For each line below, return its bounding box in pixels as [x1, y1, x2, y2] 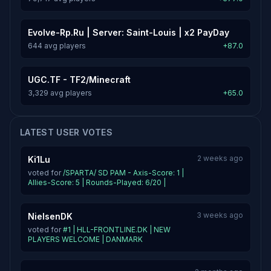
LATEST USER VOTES [20, 127, 113, 137]
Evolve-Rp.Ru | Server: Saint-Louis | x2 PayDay [28, 27, 229, 38]
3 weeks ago [197, 211, 243, 220]
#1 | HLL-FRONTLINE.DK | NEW [63, 225, 171, 234]
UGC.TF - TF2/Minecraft [28, 74, 131, 85]
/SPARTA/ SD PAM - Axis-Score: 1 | [63, 168, 184, 177]
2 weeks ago [197, 154, 243, 163]
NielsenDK [28, 211, 73, 221]
